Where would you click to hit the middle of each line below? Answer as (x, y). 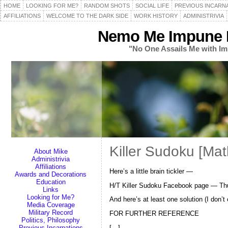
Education (51, 182)
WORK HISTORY (156, 16)
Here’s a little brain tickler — (151, 171)
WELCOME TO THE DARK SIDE (87, 16)
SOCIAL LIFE (152, 6)
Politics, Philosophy (51, 220)
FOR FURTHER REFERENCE (154, 214)
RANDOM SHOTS (107, 6)
